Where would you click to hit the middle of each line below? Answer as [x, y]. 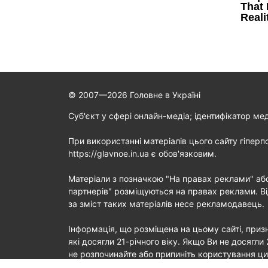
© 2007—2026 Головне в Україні [134, 95]
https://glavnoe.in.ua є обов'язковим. [142, 153]
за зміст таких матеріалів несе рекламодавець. [166, 203]
